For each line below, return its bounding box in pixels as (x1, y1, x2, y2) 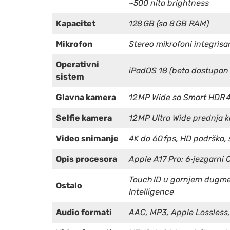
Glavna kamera (56, 92, 116, 102)
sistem (56, 71, 84, 82)
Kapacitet (56, 18, 95, 28)
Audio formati (56, 207, 112, 217)
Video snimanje (56, 133, 119, 143)
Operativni (56, 59, 99, 69)
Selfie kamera (56, 112, 112, 123)
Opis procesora (56, 154, 117, 164)
